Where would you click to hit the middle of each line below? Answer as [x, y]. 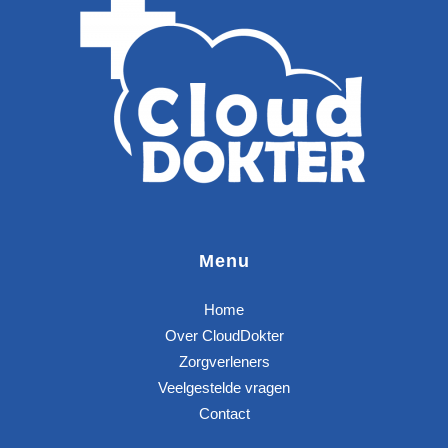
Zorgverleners [224, 361]
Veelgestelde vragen [224, 387]
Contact [224, 413]
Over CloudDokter [224, 335]
